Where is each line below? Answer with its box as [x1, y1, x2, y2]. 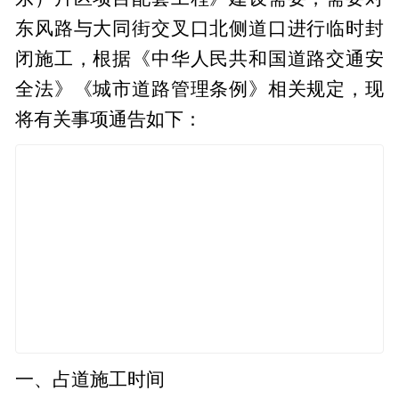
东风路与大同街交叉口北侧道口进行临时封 [15, 18, 384, 38]
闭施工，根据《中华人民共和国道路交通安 [15, 48, 384, 69]
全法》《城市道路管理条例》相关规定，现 [15, 78, 384, 99]
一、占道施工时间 [15, 369, 166, 389]
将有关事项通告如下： [15, 109, 203, 129]
